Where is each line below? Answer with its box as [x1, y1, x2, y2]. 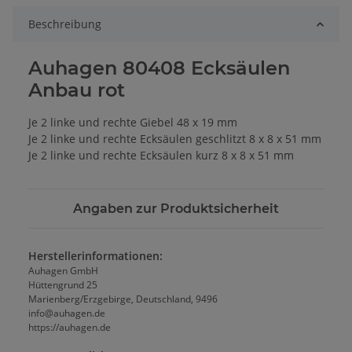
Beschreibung [28, 16, 101, 32]
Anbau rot [28, 79, 125, 102]
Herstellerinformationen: [28, 248, 163, 264]
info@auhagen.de [28, 306, 105, 321]
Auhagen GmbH [28, 264, 98, 278]
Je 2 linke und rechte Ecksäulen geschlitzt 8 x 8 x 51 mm [28, 131, 321, 147]
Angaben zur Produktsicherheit [73, 201, 279, 217]
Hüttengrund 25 [28, 278, 97, 292]
